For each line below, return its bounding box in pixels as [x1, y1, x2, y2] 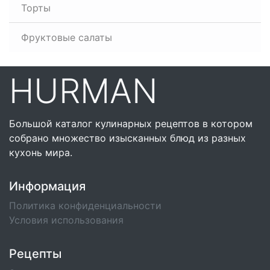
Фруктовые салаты [21, 31, 112, 43]
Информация [9, 179, 86, 193]
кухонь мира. [9, 146, 72, 159]
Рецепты [9, 246, 61, 261]
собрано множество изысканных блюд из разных [9, 132, 246, 144]
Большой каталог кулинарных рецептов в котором [9, 118, 253, 130]
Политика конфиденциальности [9, 199, 162, 212]
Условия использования [9, 214, 124, 226]
